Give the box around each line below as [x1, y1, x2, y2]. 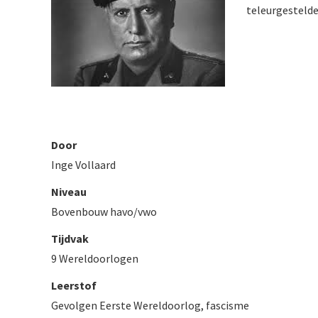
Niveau [51, 185, 87, 199]
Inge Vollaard [51, 158, 116, 172]
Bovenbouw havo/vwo [51, 204, 157, 219]
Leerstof [51, 278, 97, 292]
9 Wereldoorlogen [51, 251, 138, 265]
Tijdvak [51, 231, 89, 246]
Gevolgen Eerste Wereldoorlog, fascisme [51, 298, 249, 312]
